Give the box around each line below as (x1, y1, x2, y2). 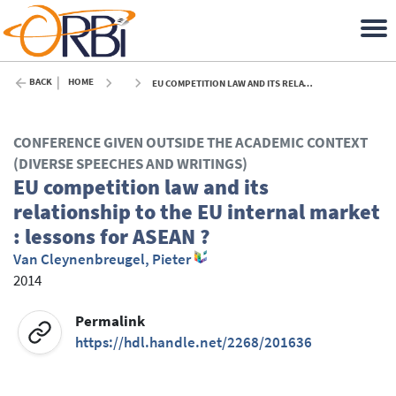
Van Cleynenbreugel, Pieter (13, 250, 191, 270)
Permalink (75, 311, 146, 331)
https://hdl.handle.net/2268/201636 (75, 332, 313, 352)
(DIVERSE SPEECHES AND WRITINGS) (13, 155, 247, 174)
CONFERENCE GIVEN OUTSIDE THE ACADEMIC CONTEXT (13, 133, 368, 153)
